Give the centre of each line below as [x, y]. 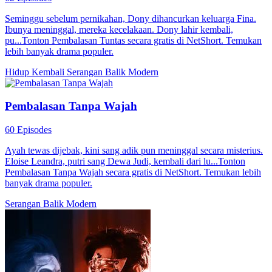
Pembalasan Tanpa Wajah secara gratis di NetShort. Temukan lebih [133, 172]
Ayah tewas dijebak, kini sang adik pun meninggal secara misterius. [134, 150]
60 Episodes [28, 130]
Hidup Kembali [36, 72]
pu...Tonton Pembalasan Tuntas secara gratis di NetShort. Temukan [133, 40]
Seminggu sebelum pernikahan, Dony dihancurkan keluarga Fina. [131, 18]
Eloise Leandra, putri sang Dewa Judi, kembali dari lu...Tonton [125, 161]
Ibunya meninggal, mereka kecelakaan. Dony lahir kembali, [119, 29]
